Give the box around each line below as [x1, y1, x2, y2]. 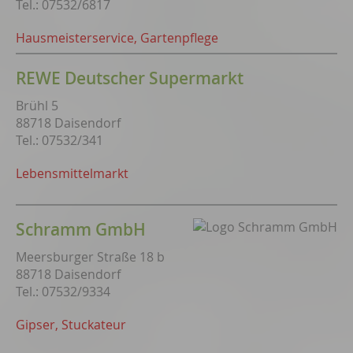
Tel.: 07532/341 [16, 132, 103, 149]
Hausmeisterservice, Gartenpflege [16, 29, 218, 46]
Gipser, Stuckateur [16, 316, 126, 333]
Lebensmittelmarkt [16, 165, 128, 182]
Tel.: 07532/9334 [16, 283, 110, 300]
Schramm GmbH [16, 218, 146, 240]
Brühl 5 [16, 97, 58, 114]
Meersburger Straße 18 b [16, 248, 165, 266]
